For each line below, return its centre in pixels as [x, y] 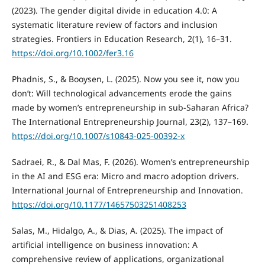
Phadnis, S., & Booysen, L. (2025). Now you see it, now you [125, 79]
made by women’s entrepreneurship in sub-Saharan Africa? [130, 108]
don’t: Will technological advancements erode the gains [122, 93]
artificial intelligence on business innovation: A [104, 245]
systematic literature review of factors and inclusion [114, 25]
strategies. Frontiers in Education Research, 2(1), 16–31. [122, 39]
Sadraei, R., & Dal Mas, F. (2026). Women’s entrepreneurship [130, 162]
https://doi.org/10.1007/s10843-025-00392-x [98, 136]
